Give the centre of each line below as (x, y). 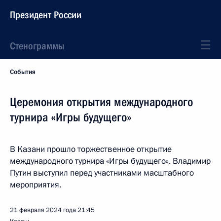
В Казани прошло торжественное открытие (91, 149)
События (23, 72)
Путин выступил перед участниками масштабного (102, 173)
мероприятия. (36, 185)
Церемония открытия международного (101, 102)
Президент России (46, 15)
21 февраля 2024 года (43, 210)
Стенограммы (37, 46)
